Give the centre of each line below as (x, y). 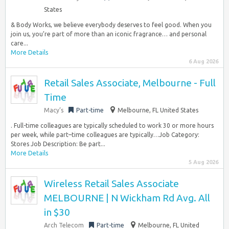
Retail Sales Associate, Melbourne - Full (130, 83)
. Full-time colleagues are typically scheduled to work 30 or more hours (112, 125)
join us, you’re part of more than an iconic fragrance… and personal (109, 34)
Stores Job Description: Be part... (58, 144)
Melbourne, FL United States (158, 110)
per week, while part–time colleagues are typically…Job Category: (105, 135)
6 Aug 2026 (203, 61)
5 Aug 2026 (203, 162)
